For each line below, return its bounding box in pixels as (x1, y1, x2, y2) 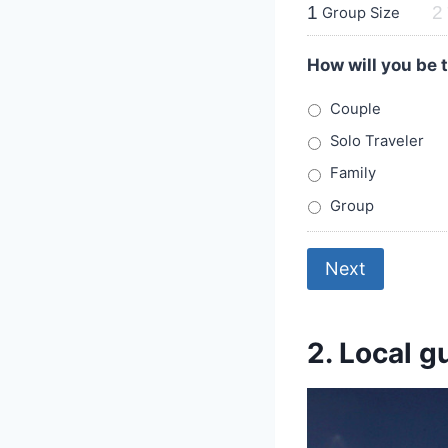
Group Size (322, 3, 400, 22)
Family (330, 164, 376, 183)
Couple (330, 99, 381, 118)
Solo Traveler (330, 132, 424, 151)
